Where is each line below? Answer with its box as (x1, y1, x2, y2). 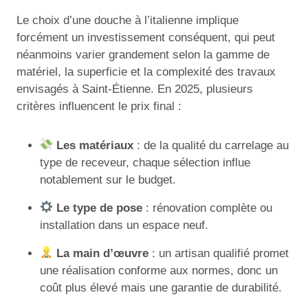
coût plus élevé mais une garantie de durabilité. (40, 280, 282, 294)
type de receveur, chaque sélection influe (40, 155, 250, 169)
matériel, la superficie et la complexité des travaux (16, 65, 276, 78)
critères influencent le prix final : (16, 99, 181, 113)
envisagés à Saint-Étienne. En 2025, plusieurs (16, 82, 253, 96)
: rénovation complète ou (142, 201, 273, 214)
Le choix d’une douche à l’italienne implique (16, 13, 239, 27)
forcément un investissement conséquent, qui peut (16, 30, 275, 44)
